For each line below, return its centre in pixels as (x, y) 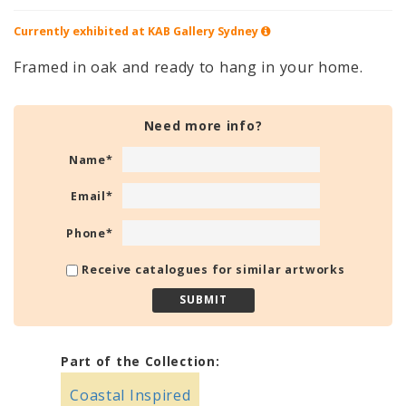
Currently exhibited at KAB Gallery (116, 31)
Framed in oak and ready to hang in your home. (191, 67)
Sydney (238, 31)
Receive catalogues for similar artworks (213, 270)
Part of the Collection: (140, 361)
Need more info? (203, 125)
